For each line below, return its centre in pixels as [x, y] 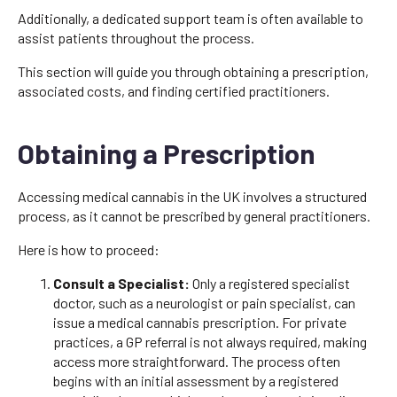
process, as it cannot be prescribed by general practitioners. [194, 215]
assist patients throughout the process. [136, 37]
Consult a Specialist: [121, 283]
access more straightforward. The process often [197, 361]
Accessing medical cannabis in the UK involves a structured [192, 196]
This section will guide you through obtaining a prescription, [193, 71]
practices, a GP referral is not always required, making [210, 341]
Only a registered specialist [270, 283]
